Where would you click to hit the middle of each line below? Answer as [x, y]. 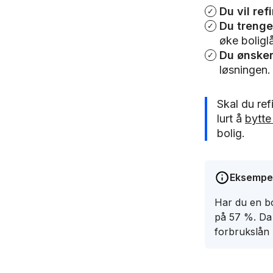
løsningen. [245, 70]
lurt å [231, 119]
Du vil [236, 11]
